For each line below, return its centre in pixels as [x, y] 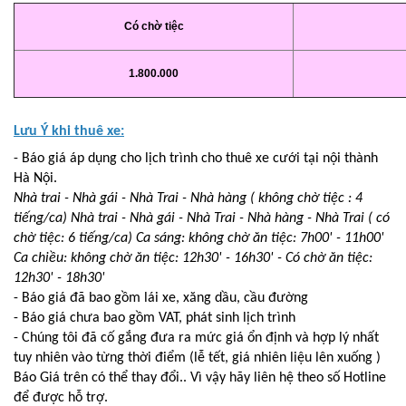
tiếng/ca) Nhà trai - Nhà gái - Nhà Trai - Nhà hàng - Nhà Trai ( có [202, 218]
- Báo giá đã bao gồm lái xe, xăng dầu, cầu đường [161, 298]
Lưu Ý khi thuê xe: [69, 131]
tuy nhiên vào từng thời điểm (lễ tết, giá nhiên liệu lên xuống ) [197, 358]
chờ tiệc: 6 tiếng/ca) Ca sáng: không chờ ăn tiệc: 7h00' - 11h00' [199, 238]
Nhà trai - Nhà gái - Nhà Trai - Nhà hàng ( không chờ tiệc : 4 [188, 198]
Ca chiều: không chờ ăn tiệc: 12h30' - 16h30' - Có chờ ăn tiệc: [193, 258]
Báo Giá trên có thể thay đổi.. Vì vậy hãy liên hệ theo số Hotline [200, 378]
